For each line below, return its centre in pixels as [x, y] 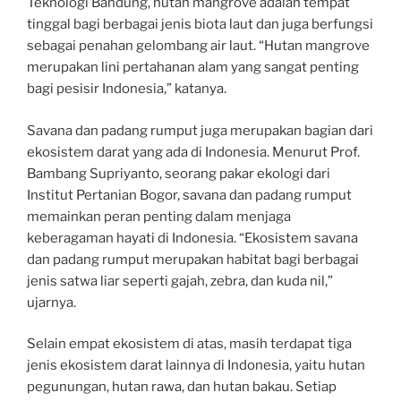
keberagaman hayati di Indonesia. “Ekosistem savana [192, 238]
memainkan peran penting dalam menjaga [159, 216]
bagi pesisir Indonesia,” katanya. [127, 89]
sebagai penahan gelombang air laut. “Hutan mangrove [198, 46]
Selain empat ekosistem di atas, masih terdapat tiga [189, 344]
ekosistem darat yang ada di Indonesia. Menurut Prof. [193, 152]
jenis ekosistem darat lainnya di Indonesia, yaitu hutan [196, 365]
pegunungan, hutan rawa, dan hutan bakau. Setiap [182, 387]
